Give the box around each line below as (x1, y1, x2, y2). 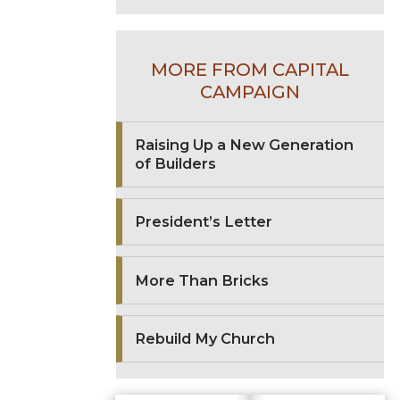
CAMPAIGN (200, 81, 300, 104)
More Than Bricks (135, 271, 270, 289)
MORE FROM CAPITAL (151, 59, 349, 81)
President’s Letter (135, 212, 273, 231)
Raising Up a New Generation (135, 136, 354, 154)
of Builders (135, 154, 217, 173)
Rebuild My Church (135, 329, 276, 347)
